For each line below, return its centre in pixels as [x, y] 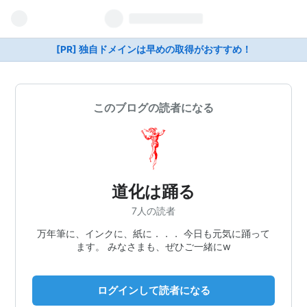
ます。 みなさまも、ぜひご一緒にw [153, 246]
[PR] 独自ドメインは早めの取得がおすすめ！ [153, 49]
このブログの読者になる [153, 108]
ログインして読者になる [153, 290]
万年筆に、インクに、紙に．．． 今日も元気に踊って [153, 233]
